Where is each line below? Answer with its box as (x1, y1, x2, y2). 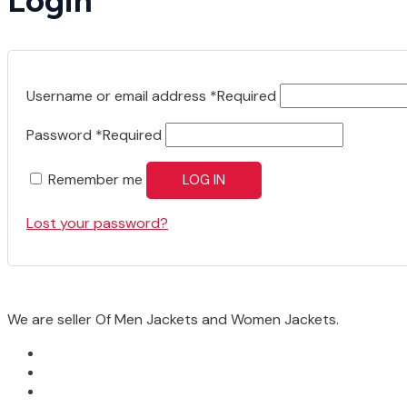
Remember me (48, 170, 143, 190)
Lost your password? (26, 213, 168, 233)
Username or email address (26, 86, 210, 106)
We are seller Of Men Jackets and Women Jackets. (7, 310, 339, 330)
